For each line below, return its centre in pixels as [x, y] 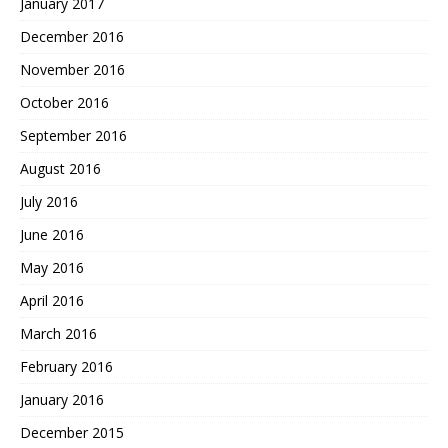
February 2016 [66, 366]
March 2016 [58, 333]
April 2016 [52, 300]
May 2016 [52, 267]
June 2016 [52, 234]
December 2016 [72, 36]
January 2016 [62, 399]
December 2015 [72, 432]
